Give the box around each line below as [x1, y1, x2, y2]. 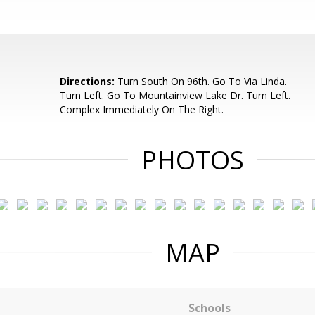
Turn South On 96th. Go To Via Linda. [115, 75, 288, 88]
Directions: [60, 75, 115, 88]
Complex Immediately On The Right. [60, 103, 224, 116]
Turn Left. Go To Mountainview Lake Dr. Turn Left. [60, 89, 291, 102]
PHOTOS [141, 143, 244, 177]
